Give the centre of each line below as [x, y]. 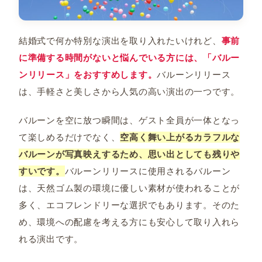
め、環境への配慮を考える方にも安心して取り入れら [129, 222]
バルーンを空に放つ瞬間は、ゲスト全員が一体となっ [129, 120]
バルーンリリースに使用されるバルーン [148, 171]
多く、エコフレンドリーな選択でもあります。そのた [129, 205]
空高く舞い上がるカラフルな [180, 137]
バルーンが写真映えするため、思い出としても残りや [129, 154]
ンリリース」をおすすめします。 [88, 75]
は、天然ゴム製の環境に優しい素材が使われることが [129, 188]
